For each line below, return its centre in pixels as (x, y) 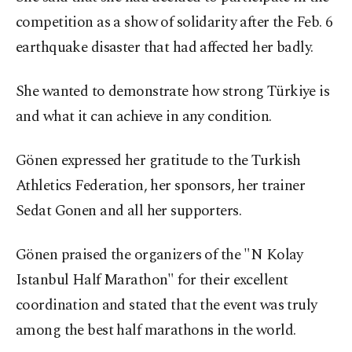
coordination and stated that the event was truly (167, 306)
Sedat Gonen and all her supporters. (129, 211)
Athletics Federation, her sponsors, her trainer (161, 186)
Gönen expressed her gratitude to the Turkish (158, 161)
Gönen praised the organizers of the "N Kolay (159, 255)
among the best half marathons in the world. (156, 331)
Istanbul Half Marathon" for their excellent (152, 280)
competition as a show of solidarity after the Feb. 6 (174, 23)
